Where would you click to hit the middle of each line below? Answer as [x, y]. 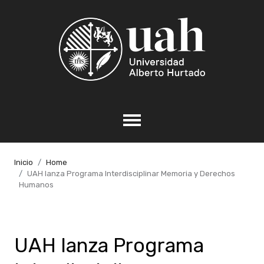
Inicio [24, 162]
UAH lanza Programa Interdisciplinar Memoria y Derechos [131, 173]
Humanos [36, 184]
